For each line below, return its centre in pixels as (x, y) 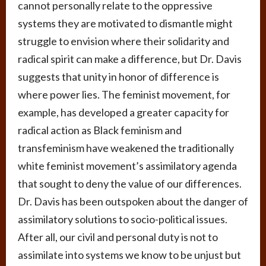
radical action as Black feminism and (100, 130)
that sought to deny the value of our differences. (130, 184)
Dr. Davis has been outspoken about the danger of (133, 202)
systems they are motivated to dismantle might (125, 23)
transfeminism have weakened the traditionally (126, 148)
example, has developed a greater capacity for (123, 113)
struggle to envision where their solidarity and (123, 41)
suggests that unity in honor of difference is (118, 77)
